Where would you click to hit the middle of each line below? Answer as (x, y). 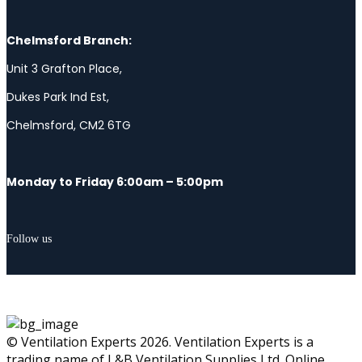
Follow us (29, 238)
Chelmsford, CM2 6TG (69, 125)
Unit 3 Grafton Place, (64, 68)
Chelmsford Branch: (69, 40)
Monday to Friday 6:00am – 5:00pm (115, 181)
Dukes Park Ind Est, (58, 97)
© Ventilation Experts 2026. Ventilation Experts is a (160, 341)
